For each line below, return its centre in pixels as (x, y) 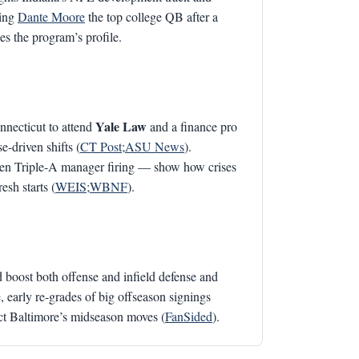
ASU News (155, 146)
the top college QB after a (151, 16)
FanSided (189, 316)
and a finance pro (192, 126)
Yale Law (121, 126)
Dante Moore (51, 16)
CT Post (101, 146)
